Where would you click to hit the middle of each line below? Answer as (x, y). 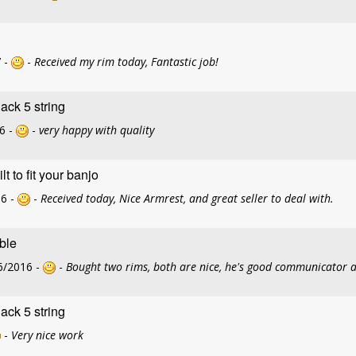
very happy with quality (97, 130)
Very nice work (47, 335)
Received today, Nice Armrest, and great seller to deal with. (187, 198)
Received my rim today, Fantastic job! (126, 62)
